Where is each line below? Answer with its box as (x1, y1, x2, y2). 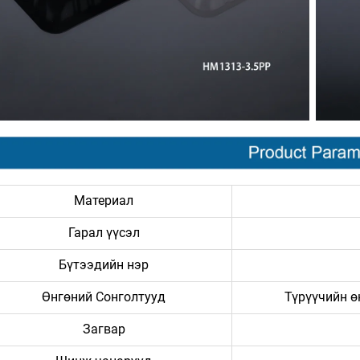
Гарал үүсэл (67, 225, 140, 241)
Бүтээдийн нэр (59, 257, 149, 273)
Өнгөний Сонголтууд (42, 289, 166, 305)
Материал (74, 193, 133, 209)
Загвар (82, 321, 125, 337)
